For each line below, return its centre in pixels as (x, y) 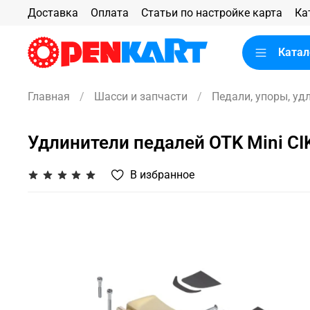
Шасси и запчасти (141, 96)
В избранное (163, 174)
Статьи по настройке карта (212, 12)
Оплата (110, 12)
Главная (49, 96)
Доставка (53, 12)
